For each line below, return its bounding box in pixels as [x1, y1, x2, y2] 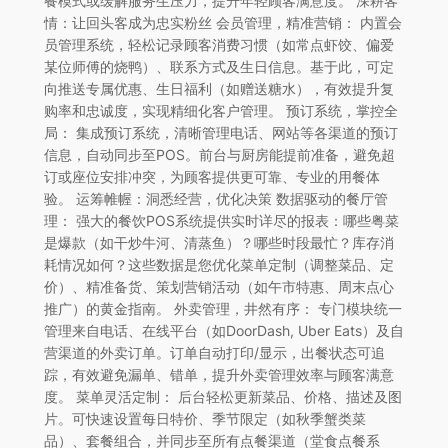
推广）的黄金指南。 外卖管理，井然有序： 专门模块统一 [43, 299, 402, 317]
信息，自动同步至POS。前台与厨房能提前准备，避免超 [43, 145, 395, 163]
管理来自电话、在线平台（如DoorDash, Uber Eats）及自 [43, 321, 404, 339]
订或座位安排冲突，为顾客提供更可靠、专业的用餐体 [43, 167, 380, 185]
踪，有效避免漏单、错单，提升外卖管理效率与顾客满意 [43, 365, 394, 383]
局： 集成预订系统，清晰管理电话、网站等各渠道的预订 [43, 123, 398, 141]
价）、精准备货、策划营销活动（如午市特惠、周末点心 [43, 277, 394, 295]
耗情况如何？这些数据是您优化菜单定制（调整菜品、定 [43, 255, 394, 273]
